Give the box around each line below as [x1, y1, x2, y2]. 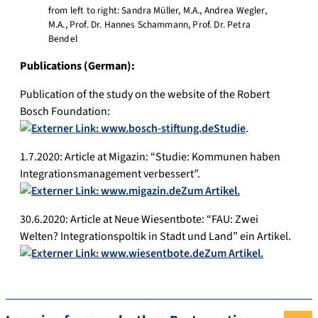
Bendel [48, 32, 77, 46]
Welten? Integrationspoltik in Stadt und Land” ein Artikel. [20, 229, 291, 245]
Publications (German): [20, 58, 137, 75]
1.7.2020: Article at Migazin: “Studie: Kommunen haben [20, 149, 280, 165]
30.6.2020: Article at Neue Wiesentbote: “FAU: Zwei [20, 212, 258, 228]
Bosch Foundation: [20, 104, 110, 120]
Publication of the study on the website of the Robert [20, 87, 270, 103]
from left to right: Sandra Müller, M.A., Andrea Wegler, [48, 4, 267, 18]
